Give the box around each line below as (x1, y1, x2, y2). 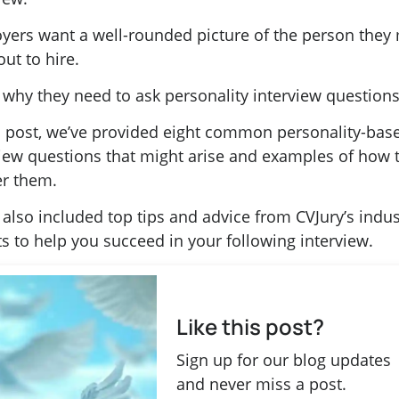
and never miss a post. (175, 372, 346, 395)
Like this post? (175, 311, 324, 341)
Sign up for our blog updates (175, 348, 391, 370)
